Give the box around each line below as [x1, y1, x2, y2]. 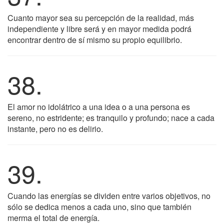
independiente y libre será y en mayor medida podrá [7, 23, 191, 34]
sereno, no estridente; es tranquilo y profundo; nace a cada [7, 112, 214, 123]
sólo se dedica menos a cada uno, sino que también [7, 201, 191, 212]
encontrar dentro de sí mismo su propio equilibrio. [7, 34, 182, 45]
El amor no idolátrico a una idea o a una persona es [7, 101, 190, 112]
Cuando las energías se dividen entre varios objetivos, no [7, 190, 210, 201]
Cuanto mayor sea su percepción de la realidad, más [7, 12, 194, 23]
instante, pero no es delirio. [7, 123, 103, 134]
